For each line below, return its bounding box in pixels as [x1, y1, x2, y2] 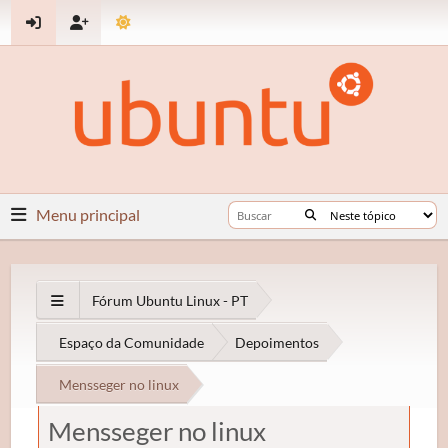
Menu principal [36, 204, 141, 224]
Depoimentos [235, 333, 320, 351]
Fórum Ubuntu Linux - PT [92, 291, 249, 309]
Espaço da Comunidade [59, 333, 205, 351]
